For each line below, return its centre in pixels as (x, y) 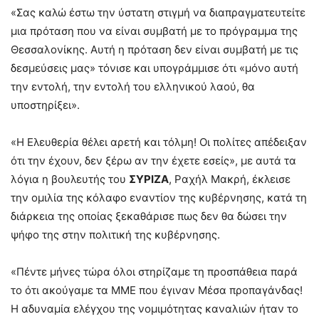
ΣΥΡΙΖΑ (149, 179)
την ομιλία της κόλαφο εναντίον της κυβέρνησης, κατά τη (159, 198)
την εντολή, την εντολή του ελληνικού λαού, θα (133, 87)
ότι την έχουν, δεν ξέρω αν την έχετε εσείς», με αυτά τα (153, 161)
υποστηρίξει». (45, 105)
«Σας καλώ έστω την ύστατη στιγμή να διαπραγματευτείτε (158, 13)
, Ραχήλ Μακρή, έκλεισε (230, 179)
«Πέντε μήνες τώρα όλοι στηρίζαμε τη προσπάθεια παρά (154, 272)
